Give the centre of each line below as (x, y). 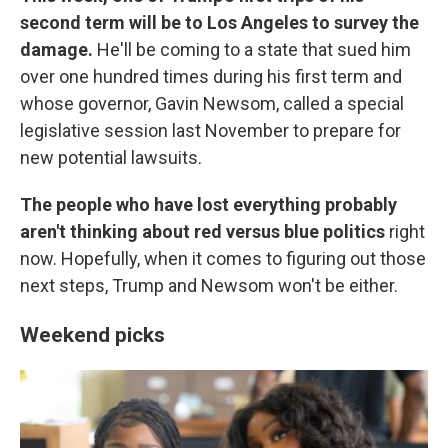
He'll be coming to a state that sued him (254, 49)
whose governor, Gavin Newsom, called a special (212, 103)
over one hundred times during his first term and (211, 76)
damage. (58, 49)
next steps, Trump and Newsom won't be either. (209, 285)
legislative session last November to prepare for (210, 130)
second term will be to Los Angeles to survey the (219, 22)
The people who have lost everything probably (208, 204)
